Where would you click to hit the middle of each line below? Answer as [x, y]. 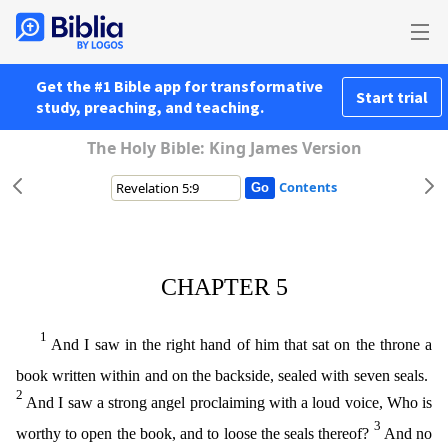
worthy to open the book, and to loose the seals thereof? [195, 434]
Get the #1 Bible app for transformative [179, 86]
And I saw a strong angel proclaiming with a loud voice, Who [222, 403]
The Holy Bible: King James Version [224, 148]
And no [408, 434]
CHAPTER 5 [224, 287]
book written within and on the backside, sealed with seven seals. [224, 376]
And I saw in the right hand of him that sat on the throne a [242, 345]
